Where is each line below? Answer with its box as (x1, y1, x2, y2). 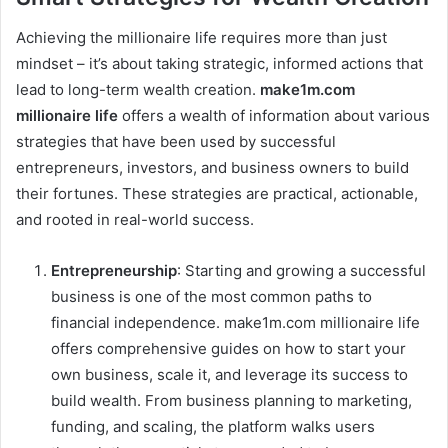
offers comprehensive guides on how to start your (51, 338, 406, 358)
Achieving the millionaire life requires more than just (16, 27, 387, 47)
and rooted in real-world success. (16, 209, 254, 229)
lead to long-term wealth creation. (16, 79, 260, 99)
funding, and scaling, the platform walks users (51, 416, 375, 436)
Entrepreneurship (51, 260, 177, 280)
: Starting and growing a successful (177, 260, 426, 280)
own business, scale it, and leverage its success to (51, 364, 408, 384)
